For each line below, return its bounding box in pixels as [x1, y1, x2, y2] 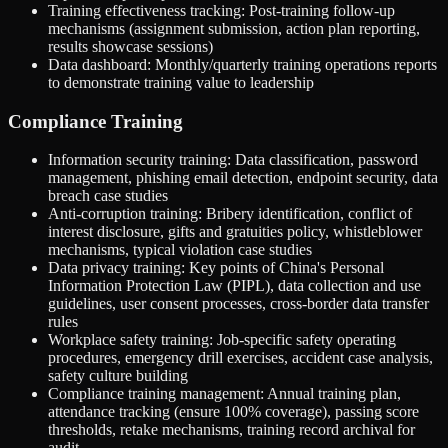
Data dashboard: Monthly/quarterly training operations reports [48, 55, 437, 73]
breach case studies [48, 187, 168, 205]
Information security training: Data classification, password [48, 151, 418, 169]
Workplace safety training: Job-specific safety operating [48, 331, 396, 349]
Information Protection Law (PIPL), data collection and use [48, 277, 421, 295]
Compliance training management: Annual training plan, [48, 385, 401, 403]
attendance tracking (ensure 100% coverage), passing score [48, 403, 419, 421]
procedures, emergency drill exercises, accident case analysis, [48, 349, 433, 367]
